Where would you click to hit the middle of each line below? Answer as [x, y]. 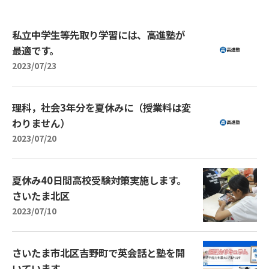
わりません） [41, 123]
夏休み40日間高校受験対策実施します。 [99, 180]
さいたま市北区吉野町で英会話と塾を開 [98, 252]
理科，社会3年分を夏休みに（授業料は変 [101, 107]
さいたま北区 [41, 195]
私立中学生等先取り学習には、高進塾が [98, 35]
